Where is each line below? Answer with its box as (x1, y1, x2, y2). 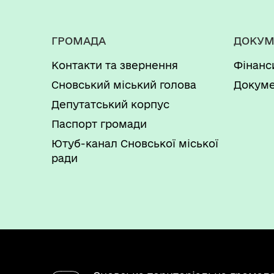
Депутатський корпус (51, 98, 169, 110)
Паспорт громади (51, 118, 147, 130)
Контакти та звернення (51, 59, 178, 71)
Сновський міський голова (51, 79, 196, 91)
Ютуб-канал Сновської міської (51, 138, 218, 149)
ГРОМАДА (51, 35, 106, 46)
